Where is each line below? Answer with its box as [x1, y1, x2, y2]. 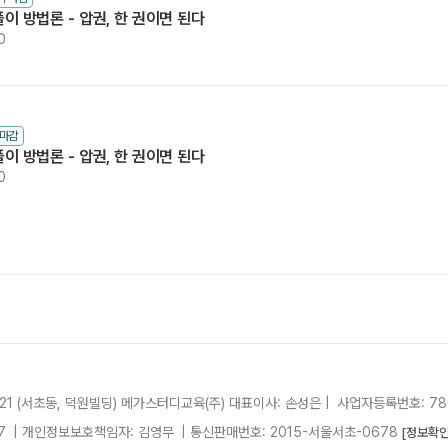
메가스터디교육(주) [121, 395, 225, 411]
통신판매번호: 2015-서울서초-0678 [190, 424, 398, 440]
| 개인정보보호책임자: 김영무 [13, 424, 178, 440]
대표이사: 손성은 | [229, 395, 330, 411]
